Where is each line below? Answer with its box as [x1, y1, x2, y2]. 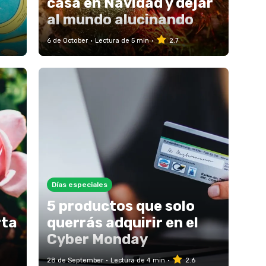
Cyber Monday [46, 231, 148, 248]
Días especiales [51, 180, 107, 189]
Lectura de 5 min [94, 37, 149, 45]
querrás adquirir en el [46, 214, 198, 231]
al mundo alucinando [46, 11, 194, 28]
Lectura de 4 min [110, 256, 165, 264]
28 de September [46, 256, 103, 264]
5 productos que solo [46, 198, 195, 214]
